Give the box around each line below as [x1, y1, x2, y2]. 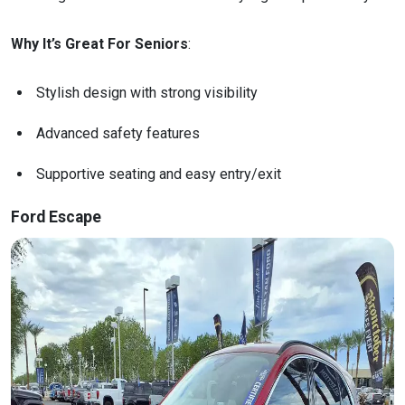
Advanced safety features [36, 124, 200, 142]
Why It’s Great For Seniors [11, 35, 188, 53]
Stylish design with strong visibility [36, 83, 261, 101]
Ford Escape [11, 207, 101, 226]
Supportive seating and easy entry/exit [36, 165, 281, 183]
